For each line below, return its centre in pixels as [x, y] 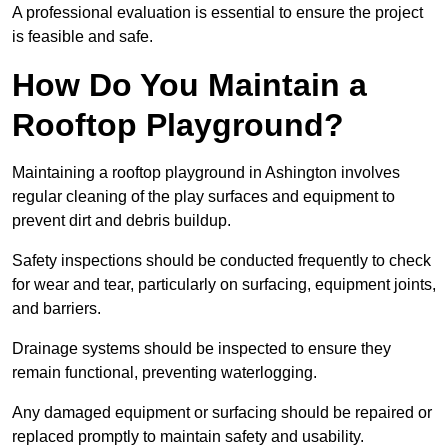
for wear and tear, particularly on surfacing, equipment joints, [224, 285]
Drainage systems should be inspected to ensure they [201, 349]
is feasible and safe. [82, 37]
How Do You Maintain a [189, 85]
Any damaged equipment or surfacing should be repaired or [222, 413]
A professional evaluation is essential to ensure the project [217, 13]
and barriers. [58, 309]
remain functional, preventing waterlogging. [166, 373]
